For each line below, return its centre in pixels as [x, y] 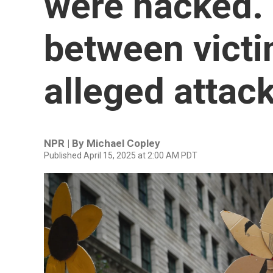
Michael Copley [123, 143]
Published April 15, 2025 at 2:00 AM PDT [121, 155]
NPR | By [65, 143]
